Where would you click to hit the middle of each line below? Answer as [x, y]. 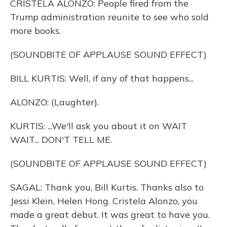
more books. [35, 31]
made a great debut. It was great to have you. [110, 215]
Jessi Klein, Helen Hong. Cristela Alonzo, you [104, 201]
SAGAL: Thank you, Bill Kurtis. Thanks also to [107, 187]
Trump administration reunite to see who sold [109, 17]
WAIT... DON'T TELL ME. [61, 140]
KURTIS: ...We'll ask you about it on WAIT [99, 126]
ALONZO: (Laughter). [54, 102]
